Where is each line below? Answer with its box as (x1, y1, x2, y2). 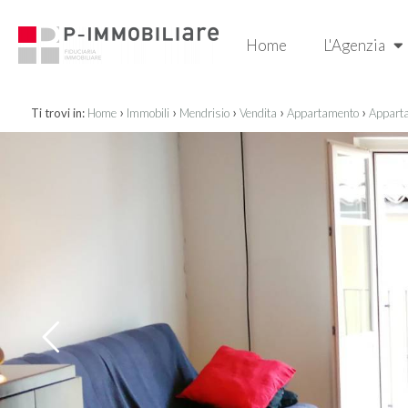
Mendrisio (178, 106, 229, 120)
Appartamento (286, 106, 359, 120)
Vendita (239, 106, 277, 120)
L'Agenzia (323, 36, 388, 55)
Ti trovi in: (30, 106, 85, 120)
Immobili (126, 106, 169, 120)
